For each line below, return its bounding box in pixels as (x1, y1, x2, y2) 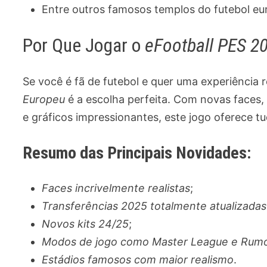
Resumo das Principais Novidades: (23, 142, 252, 163)
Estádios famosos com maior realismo (42, 253, 234, 266)
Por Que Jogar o (23, 34, 145, 57)
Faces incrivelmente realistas (42, 181, 191, 194)
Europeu (23, 92, 66, 105)
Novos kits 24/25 (42, 217, 129, 230)
